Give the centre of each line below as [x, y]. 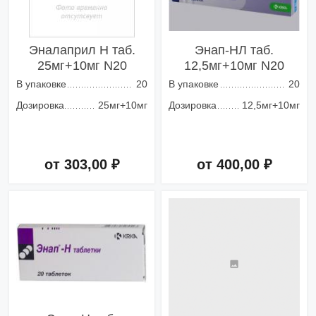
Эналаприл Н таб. [82, 50]
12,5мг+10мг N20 [234, 66]
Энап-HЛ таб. [234, 50]
